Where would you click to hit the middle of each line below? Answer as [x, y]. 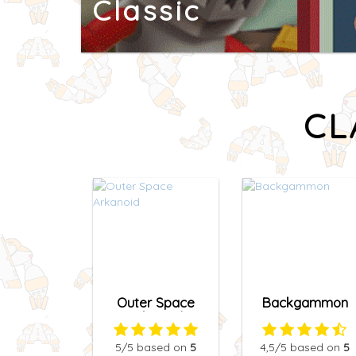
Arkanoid [155, 317]
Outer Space [155, 303]
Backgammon [304, 303]
